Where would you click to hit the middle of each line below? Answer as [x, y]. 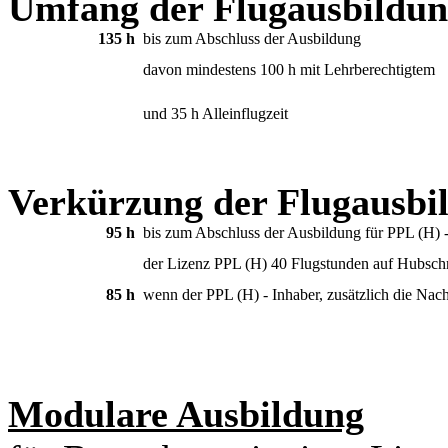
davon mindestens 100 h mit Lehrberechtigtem [289, 69]
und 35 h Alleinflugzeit [215, 113]
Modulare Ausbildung [186, 413]
